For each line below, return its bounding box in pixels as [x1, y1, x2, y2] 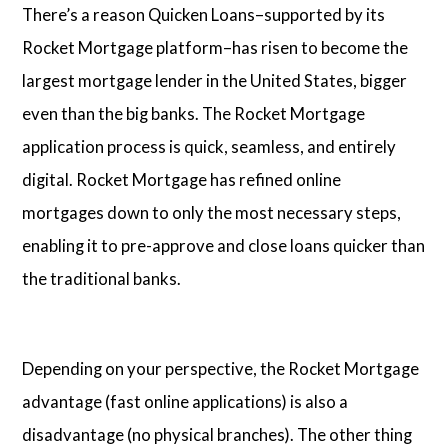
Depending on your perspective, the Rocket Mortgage [22, 358, 420, 380]
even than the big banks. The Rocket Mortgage [22, 102, 366, 124]
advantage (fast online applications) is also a [22, 391, 349, 413]
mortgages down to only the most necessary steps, [22, 201, 402, 223]
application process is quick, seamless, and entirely [22, 135, 397, 157]
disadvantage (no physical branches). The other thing [22, 424, 413, 446]
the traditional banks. [22, 267, 182, 289]
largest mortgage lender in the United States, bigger [22, 69, 408, 91]
